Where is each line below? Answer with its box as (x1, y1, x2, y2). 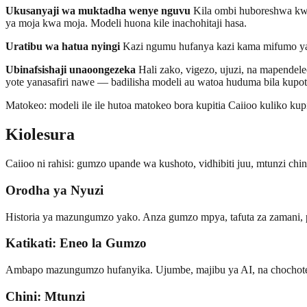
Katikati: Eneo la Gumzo (5, 236, 147, 251)
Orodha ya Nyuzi (5, 182, 103, 197)
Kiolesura (5, 125, 75, 144)
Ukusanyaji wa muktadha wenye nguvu (5, 5, 191, 17)
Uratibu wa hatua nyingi (5, 40, 120, 53)
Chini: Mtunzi (5, 288, 85, 304)
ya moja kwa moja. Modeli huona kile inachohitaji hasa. (5, 17, 247, 29)
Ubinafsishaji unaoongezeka (5, 64, 136, 76)
